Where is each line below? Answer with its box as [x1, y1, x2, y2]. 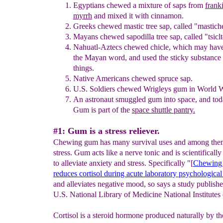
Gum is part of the [73, 106, 132, 114]
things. [73, 64, 94, 72]
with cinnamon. [135, 11, 184, 20]
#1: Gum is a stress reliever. [53, 126, 160, 136]
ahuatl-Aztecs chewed [79, 43, 150, 51]
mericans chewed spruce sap [102, 74, 191, 83]
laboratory [145, 169, 179, 178]
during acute [104, 169, 145, 178]
